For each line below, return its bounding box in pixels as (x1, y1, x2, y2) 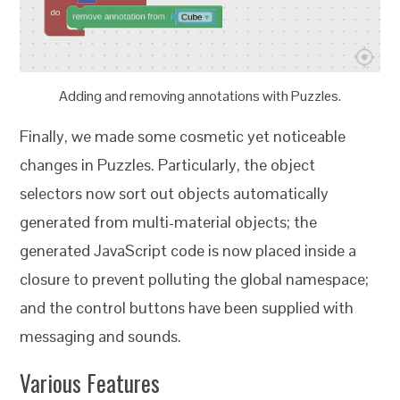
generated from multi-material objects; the (20, 211, 318, 232)
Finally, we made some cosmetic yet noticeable (20, 125, 346, 146)
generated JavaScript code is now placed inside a (20, 239, 357, 261)
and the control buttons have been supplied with (20, 296, 354, 318)
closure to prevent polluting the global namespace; (20, 268, 370, 289)
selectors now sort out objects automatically (20, 182, 329, 204)
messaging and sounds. (20, 325, 182, 346)
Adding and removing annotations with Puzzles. (59, 86, 341, 105)
